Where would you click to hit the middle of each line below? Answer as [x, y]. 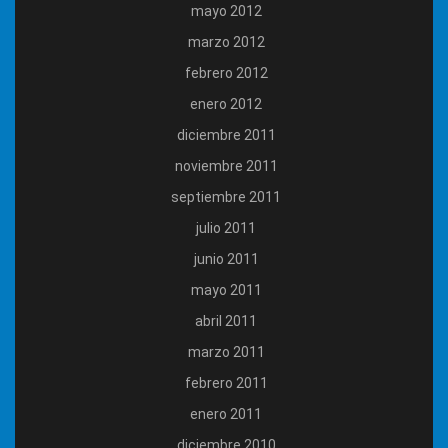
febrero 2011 [226, 383]
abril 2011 [226, 321]
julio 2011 [226, 228]
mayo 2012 [226, 11]
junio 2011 [226, 259]
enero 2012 [226, 104]
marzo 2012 [226, 42]
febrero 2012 [226, 73]
